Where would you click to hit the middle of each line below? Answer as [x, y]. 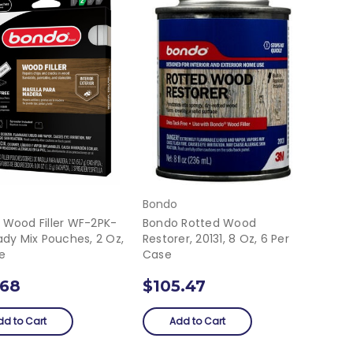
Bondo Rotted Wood [199, 223]
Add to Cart [197, 321]
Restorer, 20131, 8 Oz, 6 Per [216, 239]
